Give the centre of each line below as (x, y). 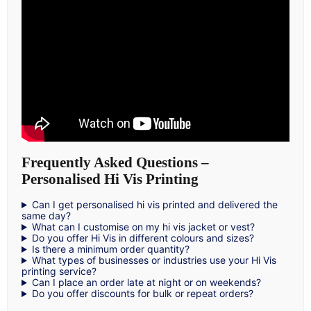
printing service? (59, 271)
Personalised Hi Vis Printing (110, 179)
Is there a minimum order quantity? (110, 249)
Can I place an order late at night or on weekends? (146, 283)
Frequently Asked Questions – (115, 162)
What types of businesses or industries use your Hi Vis (154, 260)
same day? (46, 216)
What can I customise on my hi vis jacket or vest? (143, 227)
